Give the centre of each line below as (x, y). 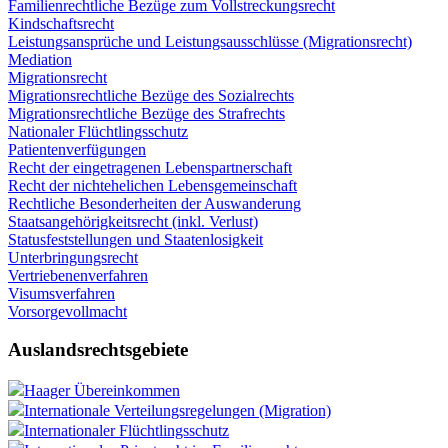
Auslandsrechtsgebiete (98, 350)
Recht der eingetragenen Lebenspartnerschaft (150, 167)
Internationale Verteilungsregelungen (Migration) (177, 410)
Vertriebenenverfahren (78, 275)
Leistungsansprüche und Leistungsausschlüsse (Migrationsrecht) (210, 41)
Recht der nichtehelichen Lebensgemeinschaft (152, 185)
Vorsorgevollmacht (67, 311)
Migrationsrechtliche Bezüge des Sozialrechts (151, 95)
